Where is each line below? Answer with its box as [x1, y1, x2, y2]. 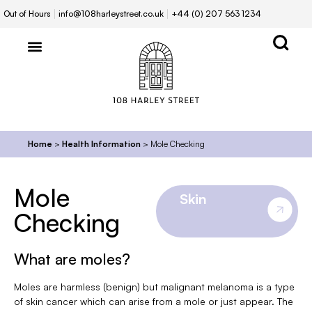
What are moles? [14, 249, 130, 268]
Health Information [62, 138, 141, 149]
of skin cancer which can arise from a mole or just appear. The [14, 295, 293, 307]
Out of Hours [3, 8, 51, 19]
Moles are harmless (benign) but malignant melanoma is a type [14, 280, 295, 292]
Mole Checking [150, 138, 205, 149]
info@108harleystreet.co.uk [58, 8, 164, 19]
